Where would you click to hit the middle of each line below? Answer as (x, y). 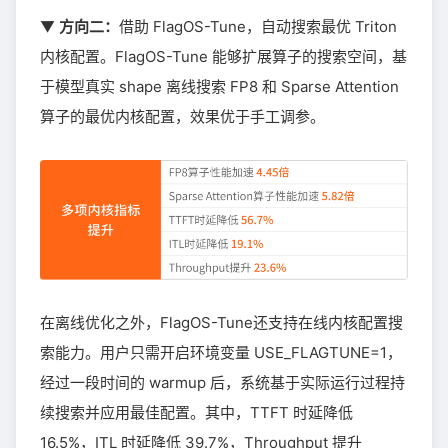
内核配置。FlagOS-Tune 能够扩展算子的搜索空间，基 (223, 56)
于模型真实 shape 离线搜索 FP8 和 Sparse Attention (219, 86)
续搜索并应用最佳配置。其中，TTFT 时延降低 (196, 413)
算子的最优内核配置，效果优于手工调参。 (182, 116)
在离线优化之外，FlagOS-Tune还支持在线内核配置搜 (221, 323)
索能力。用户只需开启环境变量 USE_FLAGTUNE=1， (221, 353)
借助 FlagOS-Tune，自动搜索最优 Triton (258, 26)
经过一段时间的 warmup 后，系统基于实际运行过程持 (222, 383)
